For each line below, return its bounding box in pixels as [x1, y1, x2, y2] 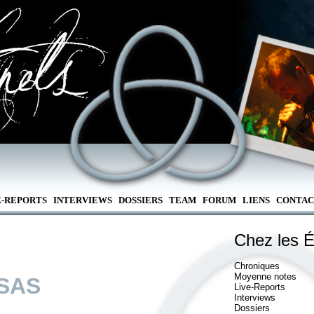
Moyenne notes [234, 271, 296, 282]
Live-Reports [234, 282, 285, 292]
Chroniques [234, 261, 280, 271]
